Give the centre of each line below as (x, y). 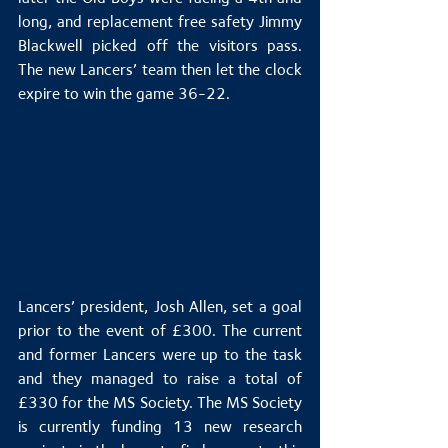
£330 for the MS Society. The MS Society (160, 403)
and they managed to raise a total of (160, 379)
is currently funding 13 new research (160, 427)
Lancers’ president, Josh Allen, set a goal (160, 307)
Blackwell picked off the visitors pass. (160, 46)
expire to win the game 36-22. (124, 94)
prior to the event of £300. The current (160, 331)
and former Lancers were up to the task (160, 355)
